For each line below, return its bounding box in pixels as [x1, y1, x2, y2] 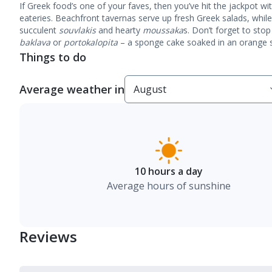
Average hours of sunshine [107, 179, 231, 192]
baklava [19, 36, 50, 48]
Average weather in [19, 82, 124, 97]
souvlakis [59, 24, 96, 36]
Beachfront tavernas [55, 12, 136, 24]
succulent [19, 24, 59, 36]
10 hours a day [135, 165, 203, 178]
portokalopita [64, 36, 118, 48]
